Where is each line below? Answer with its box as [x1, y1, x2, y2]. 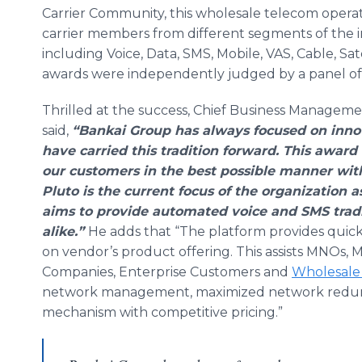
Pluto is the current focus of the [42, 183, 261, 199]
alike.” [42, 224, 88, 239]
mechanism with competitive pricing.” [42, 305, 283, 320]
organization [261, 183, 347, 199]
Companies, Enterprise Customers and [42, 264, 292, 280]
